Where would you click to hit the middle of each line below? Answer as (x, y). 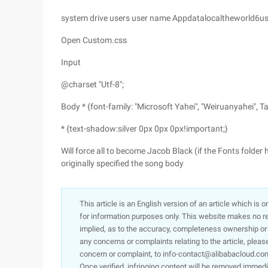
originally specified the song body (122, 163)
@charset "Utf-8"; (92, 84)
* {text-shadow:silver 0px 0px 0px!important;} (144, 129)
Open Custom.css (94, 40)
